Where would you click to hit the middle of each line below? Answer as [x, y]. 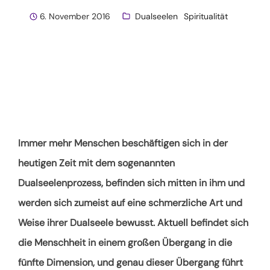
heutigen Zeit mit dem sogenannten [96, 163]
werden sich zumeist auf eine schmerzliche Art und [130, 202]
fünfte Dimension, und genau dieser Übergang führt [130, 262]
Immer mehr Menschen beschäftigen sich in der [123, 143]
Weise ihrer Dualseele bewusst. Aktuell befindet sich [133, 222]
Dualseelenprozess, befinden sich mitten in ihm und [131, 183]
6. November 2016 [75, 16]
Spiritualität [206, 16]
